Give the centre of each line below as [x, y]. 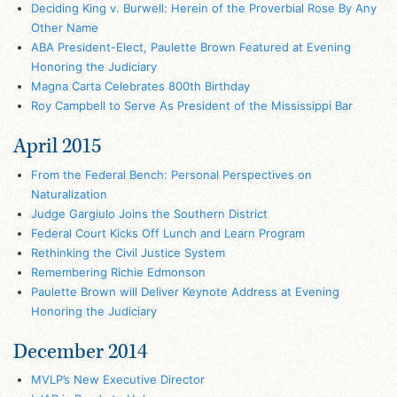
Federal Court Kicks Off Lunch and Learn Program [167, 233]
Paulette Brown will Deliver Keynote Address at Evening [185, 291]
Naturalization [69, 194]
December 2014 [80, 351]
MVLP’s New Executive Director [117, 380]
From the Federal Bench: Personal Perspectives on [171, 174]
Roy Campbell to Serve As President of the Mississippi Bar [191, 106]
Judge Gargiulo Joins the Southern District [149, 213]
